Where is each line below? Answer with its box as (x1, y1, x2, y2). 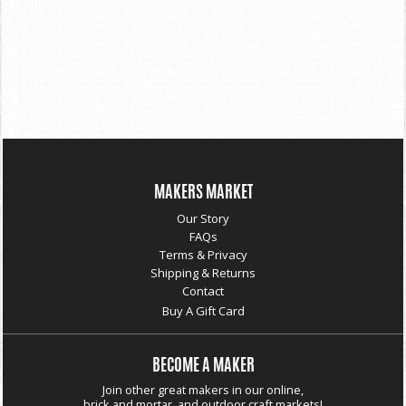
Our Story (177, 210, 229, 227)
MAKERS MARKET (153, 186, 253, 203)
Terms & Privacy (159, 246, 247, 264)
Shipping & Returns (150, 265, 256, 282)
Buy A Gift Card (161, 303, 245, 320)
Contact (182, 283, 224, 300)
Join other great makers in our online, (102, 382, 304, 399)
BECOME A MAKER (151, 359, 255, 376)
